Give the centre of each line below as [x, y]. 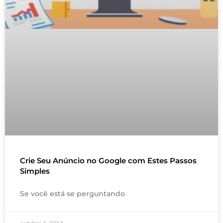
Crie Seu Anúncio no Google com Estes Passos [108, 161]
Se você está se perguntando [72, 194]
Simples [35, 171]
